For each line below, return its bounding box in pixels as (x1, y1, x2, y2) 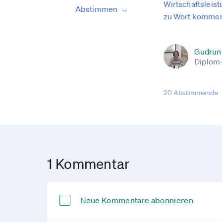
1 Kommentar (47, 155, 130, 172)
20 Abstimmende (163, 88, 219, 97)
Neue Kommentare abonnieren (80, 195, 193, 205)
